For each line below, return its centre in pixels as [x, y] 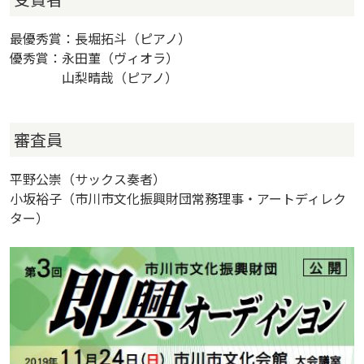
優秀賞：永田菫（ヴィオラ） [94, 58]
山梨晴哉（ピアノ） [94, 77]
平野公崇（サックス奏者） [88, 179]
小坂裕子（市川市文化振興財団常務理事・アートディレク [178, 198]
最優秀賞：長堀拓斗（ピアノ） [100, 38]
